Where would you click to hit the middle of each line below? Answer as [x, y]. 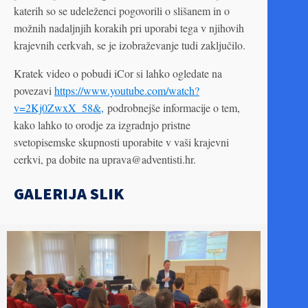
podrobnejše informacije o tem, [172, 108]
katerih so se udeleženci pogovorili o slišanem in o [122, 11]
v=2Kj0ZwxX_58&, [59, 108]
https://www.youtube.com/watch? [127, 90]
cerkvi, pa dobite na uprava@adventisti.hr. [105, 159]
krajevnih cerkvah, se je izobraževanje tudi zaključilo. [130, 45]
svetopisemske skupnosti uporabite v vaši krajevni [121, 142]
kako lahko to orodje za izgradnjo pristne [102, 125]
